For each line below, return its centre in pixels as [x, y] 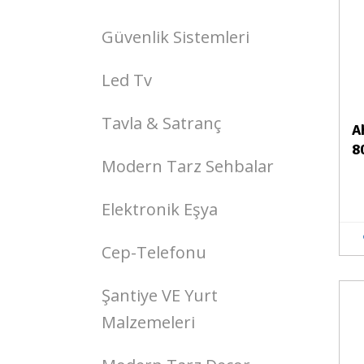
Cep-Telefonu [154, 252]
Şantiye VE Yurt [160, 295]
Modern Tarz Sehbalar [188, 166]
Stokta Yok [281, 305]
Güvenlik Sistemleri [175, 37]
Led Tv [127, 80]
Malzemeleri [148, 322]
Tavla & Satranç [161, 123]
